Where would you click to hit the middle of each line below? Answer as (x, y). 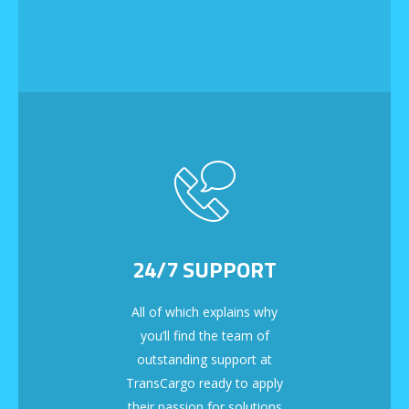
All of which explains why (204, 312)
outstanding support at (204, 360)
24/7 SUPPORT (204, 270)
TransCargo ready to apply (204, 383)
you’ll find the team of (204, 336)
